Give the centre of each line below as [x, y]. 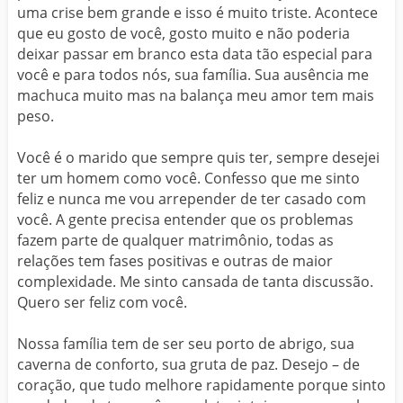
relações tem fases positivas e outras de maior [175, 261]
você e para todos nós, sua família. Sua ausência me [193, 75]
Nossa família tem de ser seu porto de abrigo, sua [186, 344]
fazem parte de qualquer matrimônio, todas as [175, 241]
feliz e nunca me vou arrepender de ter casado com [192, 199]
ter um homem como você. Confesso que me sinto [188, 179]
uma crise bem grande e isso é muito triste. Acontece [197, 13]
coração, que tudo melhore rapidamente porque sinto [201, 385]
